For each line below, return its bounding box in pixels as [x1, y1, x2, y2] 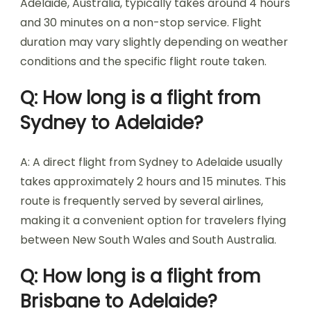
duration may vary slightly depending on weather [20, 34, 288, 50]
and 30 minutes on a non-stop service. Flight [20, 15, 262, 31]
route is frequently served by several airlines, [20, 193, 263, 209]
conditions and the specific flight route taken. [20, 53, 267, 69]
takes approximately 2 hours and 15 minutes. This [20, 174, 286, 190]
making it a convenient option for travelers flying [20, 212, 286, 228]
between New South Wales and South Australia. [20, 232, 276, 248]
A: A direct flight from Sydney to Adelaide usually [20, 154, 283, 170]
